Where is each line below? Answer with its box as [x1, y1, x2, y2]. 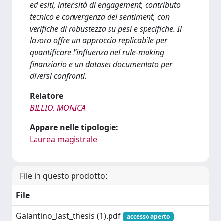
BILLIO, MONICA [30, 102, 86, 113]
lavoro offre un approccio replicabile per [30, 35, 167, 46]
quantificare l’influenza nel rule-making [30, 47, 164, 58]
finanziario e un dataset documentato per [30, 59, 172, 70]
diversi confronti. [30, 71, 87, 81]
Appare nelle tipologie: [30, 122, 118, 133]
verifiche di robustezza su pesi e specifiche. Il [30, 23, 182, 34]
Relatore [30, 90, 63, 101]
